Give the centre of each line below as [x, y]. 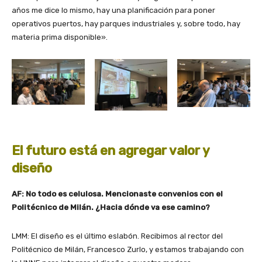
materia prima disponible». [60, 37]
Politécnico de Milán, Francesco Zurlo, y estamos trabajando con [128, 249]
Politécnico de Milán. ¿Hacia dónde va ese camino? [111, 207]
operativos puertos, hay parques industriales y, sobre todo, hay [126, 24]
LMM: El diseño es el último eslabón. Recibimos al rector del [117, 236]
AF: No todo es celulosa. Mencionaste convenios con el [117, 194]
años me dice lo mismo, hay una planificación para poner [113, 11]
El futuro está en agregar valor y [111, 150]
